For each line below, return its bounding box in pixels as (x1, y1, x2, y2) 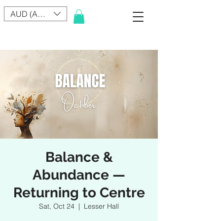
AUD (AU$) (10, 9, 50, 19)
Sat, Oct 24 (39, 201, 74, 211)
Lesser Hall (84, 201, 119, 211)
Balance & (45, 148, 113, 165)
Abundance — (33, 166, 125, 183)
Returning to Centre (13, 184, 145, 201)
